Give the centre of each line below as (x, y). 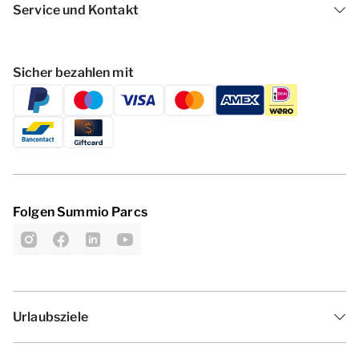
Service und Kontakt (76, 10)
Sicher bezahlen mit (73, 73)
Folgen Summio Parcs (80, 212)
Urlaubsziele (50, 317)
